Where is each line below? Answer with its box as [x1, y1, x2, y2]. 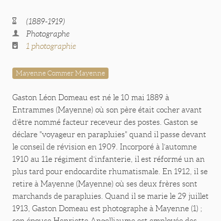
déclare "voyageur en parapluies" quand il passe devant [12, 130, 206, 139]
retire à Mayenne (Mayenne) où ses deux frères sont [12, 180, 197, 188]
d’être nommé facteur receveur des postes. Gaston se [12, 118, 198, 127]
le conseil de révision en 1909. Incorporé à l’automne [12, 143, 197, 151]
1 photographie [26, 42, 76, 50]
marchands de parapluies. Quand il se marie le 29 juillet [12, 192, 209, 201]
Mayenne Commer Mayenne [16, 69, 105, 77]
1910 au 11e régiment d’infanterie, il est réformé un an [12, 155, 205, 164]
